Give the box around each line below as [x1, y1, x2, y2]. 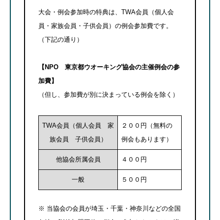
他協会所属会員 [55, 156, 101, 164]
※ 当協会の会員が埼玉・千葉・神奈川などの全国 [38, 205, 181, 213]
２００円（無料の [121, 122, 172, 130]
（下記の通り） [38, 35, 83, 43]
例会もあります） [121, 136, 172, 143]
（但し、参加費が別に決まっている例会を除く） [38, 90, 179, 98]
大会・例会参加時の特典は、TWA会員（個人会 [38, 8, 174, 16]
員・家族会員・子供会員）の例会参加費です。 [38, 22, 172, 29]
